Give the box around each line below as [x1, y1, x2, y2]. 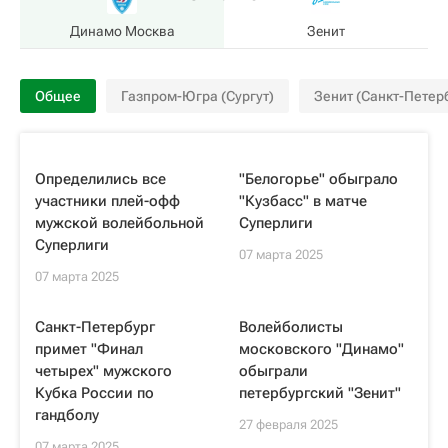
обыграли [239, 362, 308, 380]
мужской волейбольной [35, 214, 204, 232]
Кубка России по [35, 384, 154, 402]
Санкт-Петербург [35, 318, 155, 336]
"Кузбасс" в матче [239, 192, 367, 210]
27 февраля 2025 [239, 417, 338, 432]
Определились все [35, 170, 166, 188]
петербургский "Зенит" [239, 384, 401, 402]
